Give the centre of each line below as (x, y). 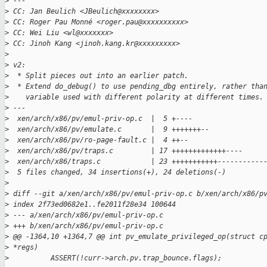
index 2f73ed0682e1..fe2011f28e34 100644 (92, 205)
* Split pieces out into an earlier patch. (99, 76)
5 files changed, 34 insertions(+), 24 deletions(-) (117, 173)
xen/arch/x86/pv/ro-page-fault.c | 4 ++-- (99, 140)
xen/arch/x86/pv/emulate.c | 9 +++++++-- (109, 130)
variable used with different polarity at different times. (136, 97)
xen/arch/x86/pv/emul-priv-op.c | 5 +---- (101, 119)
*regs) (24, 248)
